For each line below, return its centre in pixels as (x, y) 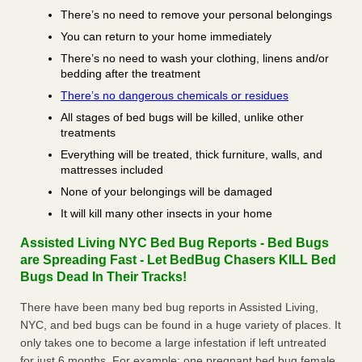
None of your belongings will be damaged (166, 192)
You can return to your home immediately (166, 37)
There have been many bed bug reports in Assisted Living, (169, 307)
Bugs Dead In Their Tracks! (103, 277)
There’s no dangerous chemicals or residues (175, 96)
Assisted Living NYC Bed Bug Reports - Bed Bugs (175, 243)
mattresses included (112, 170)
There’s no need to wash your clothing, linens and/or (195, 59)
